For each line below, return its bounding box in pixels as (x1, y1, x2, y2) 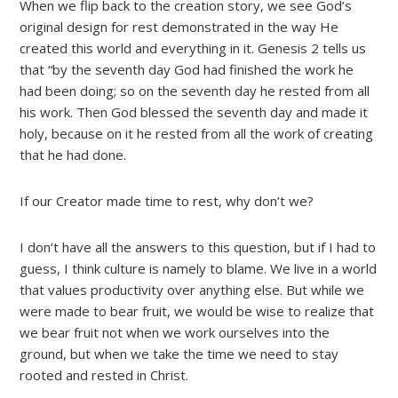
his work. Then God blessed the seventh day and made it (20, 103, 369, 122)
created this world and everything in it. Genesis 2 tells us (20, 39, 367, 58)
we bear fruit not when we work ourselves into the (20, 323, 330, 342)
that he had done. (20, 146, 127, 164)
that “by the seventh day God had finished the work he (20, 60, 354, 79)
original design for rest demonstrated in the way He (20, 18, 339, 36)
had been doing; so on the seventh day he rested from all (20, 82, 370, 100)
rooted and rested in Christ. (20, 366, 189, 385)
